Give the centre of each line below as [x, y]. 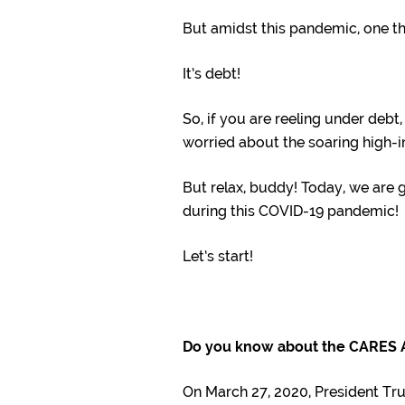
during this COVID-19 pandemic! [291, 212]
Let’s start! [218, 257]
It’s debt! [212, 74]
